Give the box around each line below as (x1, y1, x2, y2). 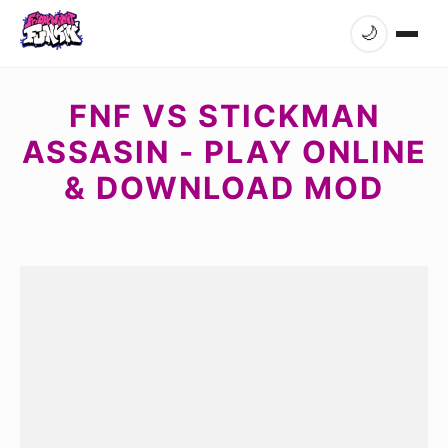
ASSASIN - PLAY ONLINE (21, 133, 427, 170)
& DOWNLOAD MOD (64, 169, 384, 206)
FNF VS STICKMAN (68, 97, 380, 134)
